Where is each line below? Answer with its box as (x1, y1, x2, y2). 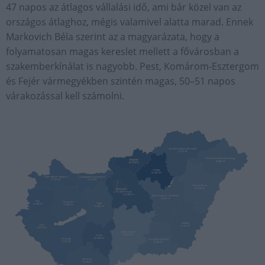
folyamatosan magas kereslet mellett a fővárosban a (6, 45, 239, 59)
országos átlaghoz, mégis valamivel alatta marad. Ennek (6, 15, 253, 29)
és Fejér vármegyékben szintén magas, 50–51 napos (6, 75, 235, 88)
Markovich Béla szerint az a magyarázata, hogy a (6, 30, 219, 44)
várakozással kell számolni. (6, 89, 124, 103)
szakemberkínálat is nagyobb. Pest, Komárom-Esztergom (6, 60, 259, 73)
